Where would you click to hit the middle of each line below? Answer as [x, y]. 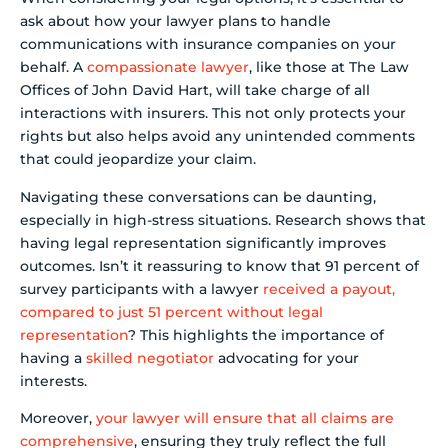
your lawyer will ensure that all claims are [245, 418]
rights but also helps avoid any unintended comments [217, 136]
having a [53, 357]
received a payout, [329, 288]
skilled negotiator [150, 357]
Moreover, [58, 418]
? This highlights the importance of [256, 334]
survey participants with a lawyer [141, 288]
